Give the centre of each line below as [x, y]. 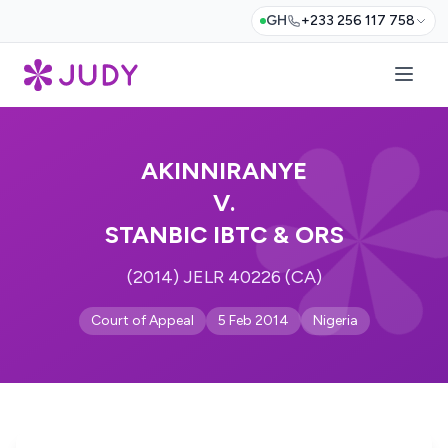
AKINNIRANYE [224, 170]
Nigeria [335, 320]
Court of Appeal [142, 320]
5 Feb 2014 [253, 320]
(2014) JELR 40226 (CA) [224, 277]
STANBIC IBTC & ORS [224, 234]
